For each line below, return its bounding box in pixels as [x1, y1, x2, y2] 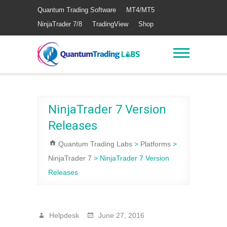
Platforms [140, 140, 171, 148]
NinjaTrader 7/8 [37, 20, 82, 28]
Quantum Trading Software [37, 6, 116, 14]
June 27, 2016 [96, 211, 144, 219]
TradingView [92, 20, 128, 28]
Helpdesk [47, 211, 79, 219]
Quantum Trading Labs [58, 140, 132, 148]
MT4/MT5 [126, 6, 155, 14]
